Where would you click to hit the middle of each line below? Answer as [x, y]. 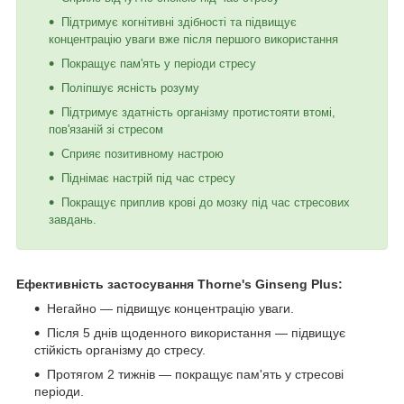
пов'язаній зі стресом [106, 129]
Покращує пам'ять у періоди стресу [159, 63]
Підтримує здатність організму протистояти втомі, [198, 112]
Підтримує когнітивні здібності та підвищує [179, 22]
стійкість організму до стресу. [120, 349]
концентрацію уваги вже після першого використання [193, 39]
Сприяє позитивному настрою [142, 153]
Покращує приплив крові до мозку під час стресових [206, 202]
